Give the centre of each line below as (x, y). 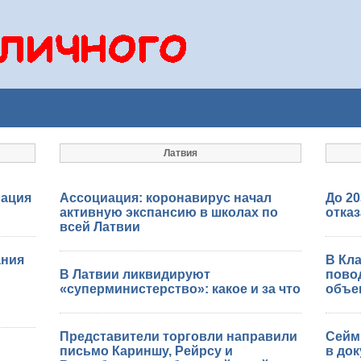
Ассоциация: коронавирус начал (166, 198)
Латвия (180, 153)
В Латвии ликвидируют (135, 274)
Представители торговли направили (178, 336)
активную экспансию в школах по (169, 212)
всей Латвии (100, 227)
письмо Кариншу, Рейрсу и (146, 351)
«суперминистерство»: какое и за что (180, 289)
